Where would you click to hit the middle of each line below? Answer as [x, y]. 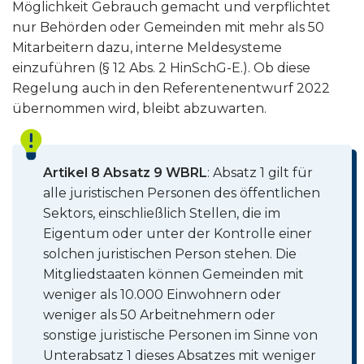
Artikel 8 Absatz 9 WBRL [126, 173]
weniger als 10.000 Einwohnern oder [162, 295]
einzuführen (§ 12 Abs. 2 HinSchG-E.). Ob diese [161, 68]
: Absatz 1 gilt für [260, 173]
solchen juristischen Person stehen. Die [170, 254]
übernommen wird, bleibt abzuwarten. [139, 108]
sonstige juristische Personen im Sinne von [181, 336]
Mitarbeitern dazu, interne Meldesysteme [147, 48]
